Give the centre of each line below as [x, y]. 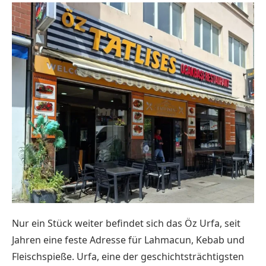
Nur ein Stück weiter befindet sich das [98, 223]
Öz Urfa [202, 223]
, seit [230, 223]
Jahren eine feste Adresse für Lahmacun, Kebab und [128, 240]
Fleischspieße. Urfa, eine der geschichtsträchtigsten [128, 256]
